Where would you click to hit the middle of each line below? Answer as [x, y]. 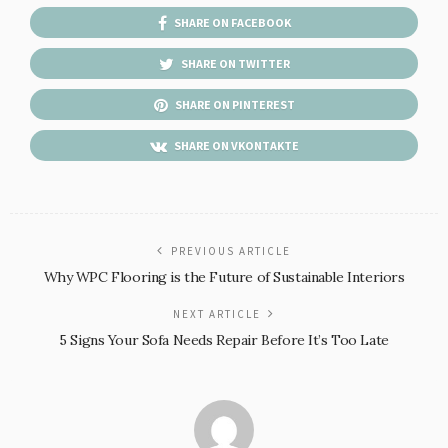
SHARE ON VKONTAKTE [236, 145]
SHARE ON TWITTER [235, 63]
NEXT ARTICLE [217, 313]
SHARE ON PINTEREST [234, 104]
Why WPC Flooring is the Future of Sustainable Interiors [224, 276]
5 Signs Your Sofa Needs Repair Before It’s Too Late [224, 339]
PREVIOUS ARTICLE [231, 250]
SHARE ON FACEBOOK [232, 22]
